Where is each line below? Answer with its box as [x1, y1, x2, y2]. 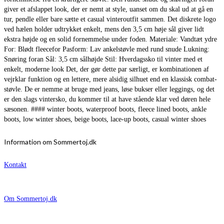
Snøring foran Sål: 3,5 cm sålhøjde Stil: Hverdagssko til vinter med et [4, 55, 202, 63]
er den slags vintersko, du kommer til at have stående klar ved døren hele [4, 95, 210, 103]
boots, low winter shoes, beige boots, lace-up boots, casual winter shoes [4, 115, 206, 123]
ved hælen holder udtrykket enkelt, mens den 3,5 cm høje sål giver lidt [4, 25, 204, 33]
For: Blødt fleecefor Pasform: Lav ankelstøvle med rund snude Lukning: [4, 45, 209, 53]
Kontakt [4, 160, 26, 168]
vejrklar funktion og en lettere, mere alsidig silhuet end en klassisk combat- [4, 75, 217, 83]
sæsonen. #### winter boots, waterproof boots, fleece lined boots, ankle [4, 105, 206, 113]
